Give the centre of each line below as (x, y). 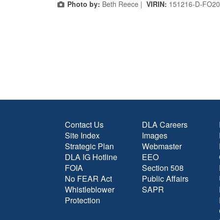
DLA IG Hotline (91, 157)
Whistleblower (90, 189)
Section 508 (163, 168)
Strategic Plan (89, 146)
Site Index (82, 135)
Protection (82, 200)
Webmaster (162, 146)
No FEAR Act (88, 179)
